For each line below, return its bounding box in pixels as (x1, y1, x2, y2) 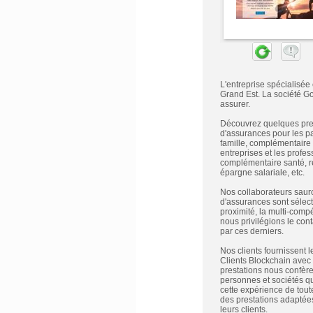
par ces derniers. (219, 226, 284, 236)
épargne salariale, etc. (219, 168, 305, 177)
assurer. (219, 99, 250, 109)
